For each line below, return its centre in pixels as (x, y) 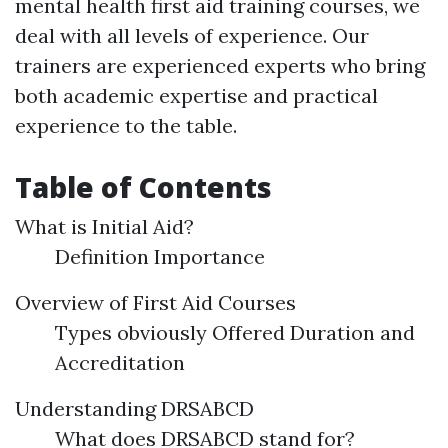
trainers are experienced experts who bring (220, 65)
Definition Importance (160, 256)
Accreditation (120, 362)
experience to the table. (126, 125)
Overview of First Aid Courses (155, 302)
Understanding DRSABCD (134, 408)
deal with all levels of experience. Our (192, 35)
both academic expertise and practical (196, 95)
